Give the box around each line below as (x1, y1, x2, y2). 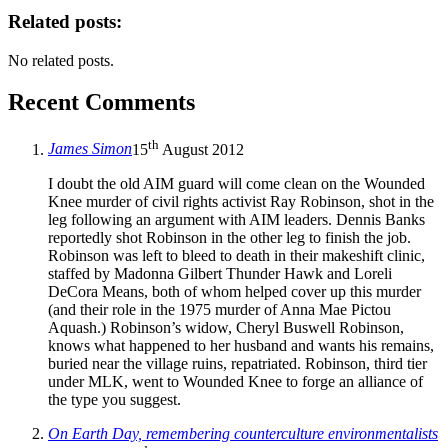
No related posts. (8, 51, 114, 69)
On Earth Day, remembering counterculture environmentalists (48, 424, 438, 442)
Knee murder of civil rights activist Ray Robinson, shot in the (48, 192, 434, 210)
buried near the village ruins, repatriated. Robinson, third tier (48, 354, 427, 372)
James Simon (48, 140, 132, 158)
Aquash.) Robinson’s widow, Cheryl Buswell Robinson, (48, 318, 404, 336)
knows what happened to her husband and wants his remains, (48, 336, 434, 354)
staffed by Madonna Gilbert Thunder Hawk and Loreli (48, 264, 392, 282)
